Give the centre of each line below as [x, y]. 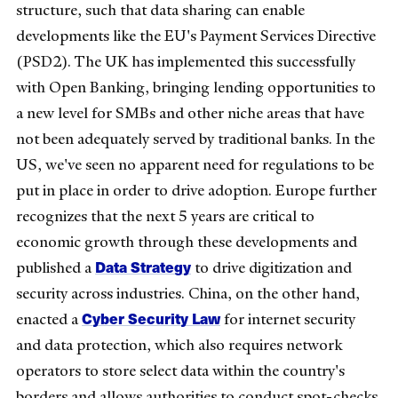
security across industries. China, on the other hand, [188, 294]
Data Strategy [143, 267]
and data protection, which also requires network [179, 345]
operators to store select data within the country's [180, 371]
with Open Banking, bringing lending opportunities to [196, 88]
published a [56, 268]
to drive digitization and [271, 268]
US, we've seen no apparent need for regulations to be [195, 165]
